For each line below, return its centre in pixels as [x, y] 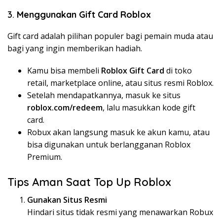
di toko [178, 70]
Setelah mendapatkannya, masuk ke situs [104, 95]
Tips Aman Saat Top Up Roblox [89, 182]
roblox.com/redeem [65, 107]
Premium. [45, 157]
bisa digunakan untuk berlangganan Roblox [109, 144]
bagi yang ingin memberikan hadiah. [75, 48]
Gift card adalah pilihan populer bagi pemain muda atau [110, 36]
